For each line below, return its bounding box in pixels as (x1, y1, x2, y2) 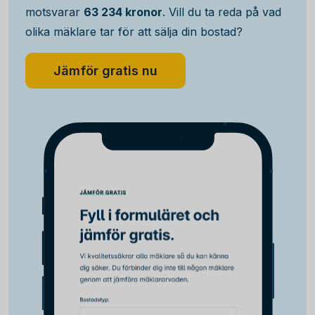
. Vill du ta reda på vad (162, 5, 281, 19)
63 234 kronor (84, 5, 162, 19)
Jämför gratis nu (53, 63, 157, 78)
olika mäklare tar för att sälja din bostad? (25, 25, 243, 39)
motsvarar (25, 5, 84, 19)
